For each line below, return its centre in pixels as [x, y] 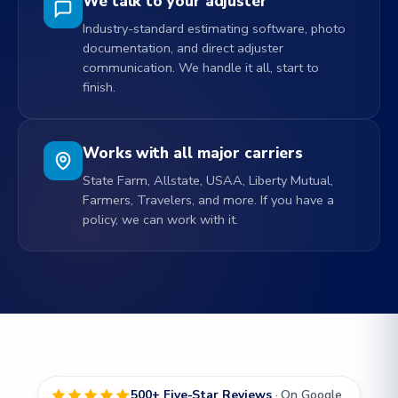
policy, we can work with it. [160, 219]
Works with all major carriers [193, 153]
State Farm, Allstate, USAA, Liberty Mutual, [208, 180]
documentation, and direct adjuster [183, 48]
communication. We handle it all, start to [201, 68]
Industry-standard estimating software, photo [214, 28]
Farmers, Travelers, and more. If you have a [208, 200]
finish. [99, 87]
